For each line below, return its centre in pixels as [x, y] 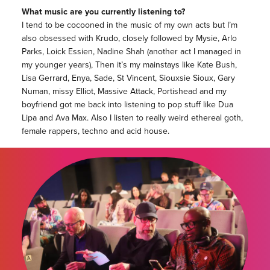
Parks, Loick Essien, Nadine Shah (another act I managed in [131, 51]
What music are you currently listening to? [103, 11]
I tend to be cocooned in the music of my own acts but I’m [129, 25]
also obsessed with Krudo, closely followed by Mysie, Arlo [129, 38]
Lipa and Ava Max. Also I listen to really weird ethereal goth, [132, 118]
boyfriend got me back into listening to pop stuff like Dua [127, 104]
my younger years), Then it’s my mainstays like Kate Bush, [129, 64]
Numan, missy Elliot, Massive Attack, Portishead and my [124, 91]
